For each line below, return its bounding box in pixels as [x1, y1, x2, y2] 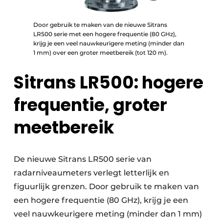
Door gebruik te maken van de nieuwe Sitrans [33, 21, 167, 29]
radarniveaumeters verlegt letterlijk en [14, 168, 169, 178]
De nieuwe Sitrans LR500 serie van [14, 154, 152, 164]
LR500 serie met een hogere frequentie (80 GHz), [33, 30, 176, 38]
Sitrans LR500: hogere [14, 70, 203, 95]
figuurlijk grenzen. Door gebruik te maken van [14, 182, 199, 192]
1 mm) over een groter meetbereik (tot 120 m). [33, 49, 168, 57]
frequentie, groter [14, 93, 167, 117]
